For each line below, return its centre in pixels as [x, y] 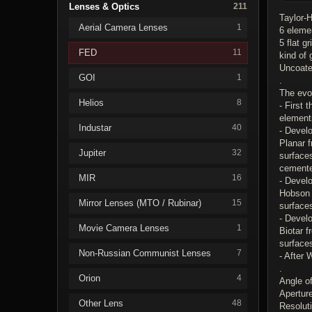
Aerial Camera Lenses [123, 27]
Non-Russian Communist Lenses [145, 253]
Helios [91, 102]
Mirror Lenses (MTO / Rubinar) [140, 203]
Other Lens [101, 303]
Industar [95, 127]
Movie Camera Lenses [124, 228]
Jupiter [92, 153]
